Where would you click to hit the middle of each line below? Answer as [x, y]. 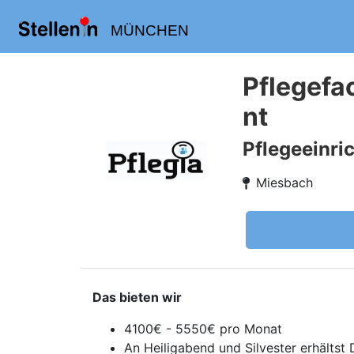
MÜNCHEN [149, 30]
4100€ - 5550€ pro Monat [203, 329]
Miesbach [284, 183]
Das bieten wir [137, 297]
